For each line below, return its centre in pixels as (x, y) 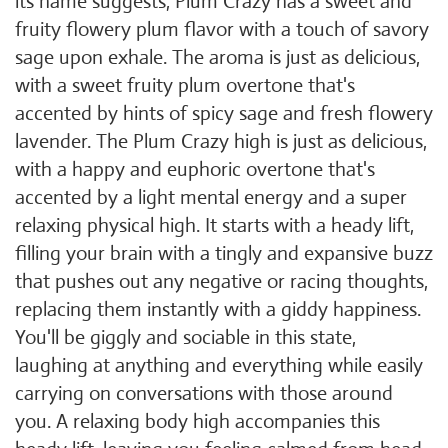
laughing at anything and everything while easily (219, 365)
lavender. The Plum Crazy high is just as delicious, (221, 141)
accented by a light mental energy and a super (211, 197)
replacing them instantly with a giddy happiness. (218, 309)
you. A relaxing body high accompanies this (197, 421)
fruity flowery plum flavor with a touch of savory (222, 29)
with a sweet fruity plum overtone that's (185, 85)
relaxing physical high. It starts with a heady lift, (214, 225)
